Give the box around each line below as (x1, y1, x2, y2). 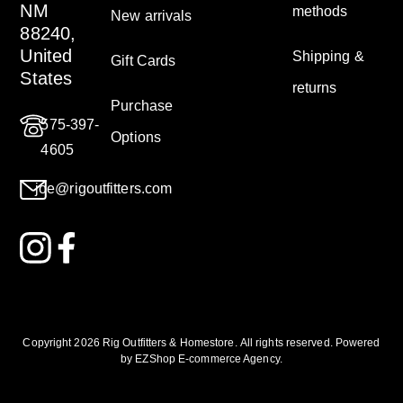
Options (111, 130, 161, 146)
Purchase (111, 98, 174, 114)
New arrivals (111, 8, 193, 24)
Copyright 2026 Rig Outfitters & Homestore (22, 336, 235, 350)
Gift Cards (111, 53, 176, 69)
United (20, 46, 73, 67)
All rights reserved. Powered (237, 336, 381, 350)
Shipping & (291, 49, 364, 65)
